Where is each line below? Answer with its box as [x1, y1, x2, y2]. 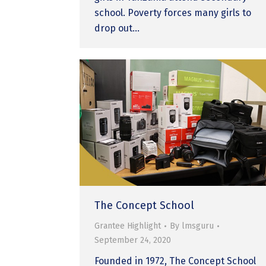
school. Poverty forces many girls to [94, 7, 252, 18]
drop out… [94, 22, 140, 34]
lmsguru [182, 220, 214, 231]
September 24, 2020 [94, 235, 172, 245]
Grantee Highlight [94, 220, 161, 231]
